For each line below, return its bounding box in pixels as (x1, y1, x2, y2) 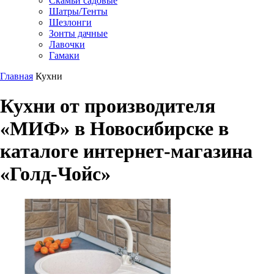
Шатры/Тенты (49, 6, 108, 17)
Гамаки (49, 50, 80, 61)
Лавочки (49, 39, 85, 50)
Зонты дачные (49, 28, 108, 39)
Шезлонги (49, 17, 92, 28)
